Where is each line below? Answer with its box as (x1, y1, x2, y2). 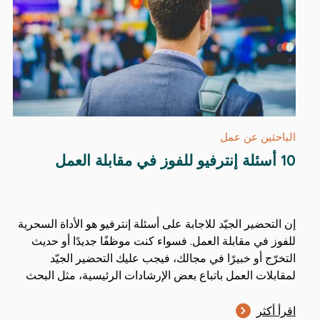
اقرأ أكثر (256, 303, 296, 318)
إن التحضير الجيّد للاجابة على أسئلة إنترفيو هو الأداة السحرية (18, 216, 296, 231)
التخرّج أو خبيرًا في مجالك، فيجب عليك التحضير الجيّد (50, 250, 296, 265)
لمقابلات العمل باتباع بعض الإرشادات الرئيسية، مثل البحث (26, 267, 296, 282)
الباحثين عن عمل (220, 129, 296, 144)
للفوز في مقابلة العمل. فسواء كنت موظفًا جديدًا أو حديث (31, 233, 296, 248)
